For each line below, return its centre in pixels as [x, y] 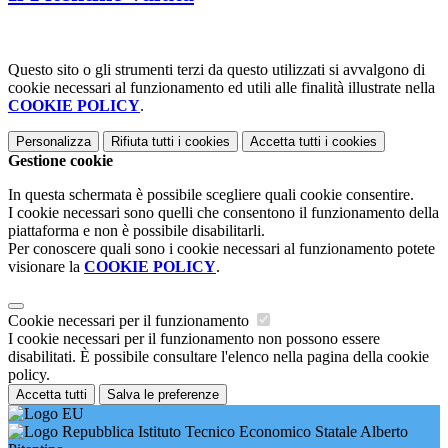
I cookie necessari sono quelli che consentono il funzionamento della [223, 212]
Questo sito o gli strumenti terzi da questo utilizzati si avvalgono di [216, 69]
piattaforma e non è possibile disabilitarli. [136, 230]
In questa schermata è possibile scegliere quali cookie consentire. [211, 194]
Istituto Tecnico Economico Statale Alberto [271, 431]
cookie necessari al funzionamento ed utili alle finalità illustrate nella [221, 87]
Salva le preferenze [163, 394]
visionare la [46, 266]
